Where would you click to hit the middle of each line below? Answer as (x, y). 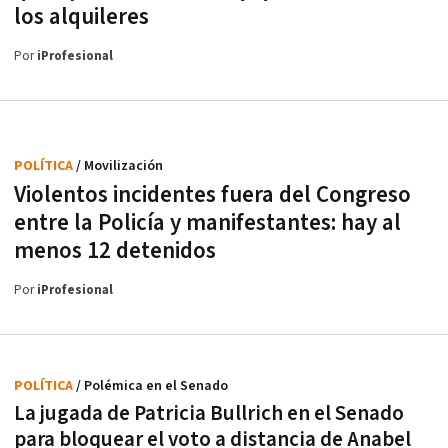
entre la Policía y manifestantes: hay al (207, 222)
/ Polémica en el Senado (152, 385)
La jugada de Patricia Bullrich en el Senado (209, 413)
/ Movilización (119, 165)
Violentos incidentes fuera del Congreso (212, 194)
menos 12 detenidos (115, 250)
